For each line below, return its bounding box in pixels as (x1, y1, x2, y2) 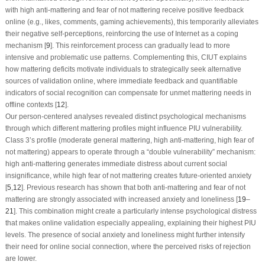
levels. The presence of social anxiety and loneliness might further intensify (5, 231, 245, 240)
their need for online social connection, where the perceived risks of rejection (5, 243, 251, 251)
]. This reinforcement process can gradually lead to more (50, 41, 230, 50)
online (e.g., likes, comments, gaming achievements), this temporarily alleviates (5, 18, 258, 27)
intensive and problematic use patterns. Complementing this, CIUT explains (5, 53, 247, 62)
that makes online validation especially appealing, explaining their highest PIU (5, 219, 256, 228)
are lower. (5, 254, 37, 263)
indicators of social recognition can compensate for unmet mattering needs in (5, 89, 251, 98)
